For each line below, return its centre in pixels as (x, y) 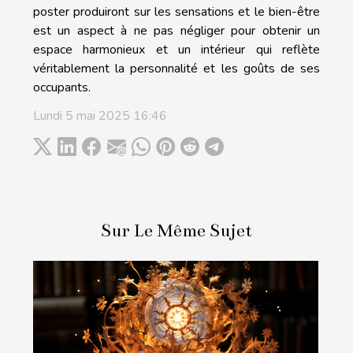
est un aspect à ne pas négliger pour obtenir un (176, 30)
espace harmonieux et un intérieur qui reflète (176, 49)
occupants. (62, 87)
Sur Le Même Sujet (176, 230)
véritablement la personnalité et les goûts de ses (176, 68)
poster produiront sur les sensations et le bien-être (176, 11)
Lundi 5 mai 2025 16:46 (100, 115)
